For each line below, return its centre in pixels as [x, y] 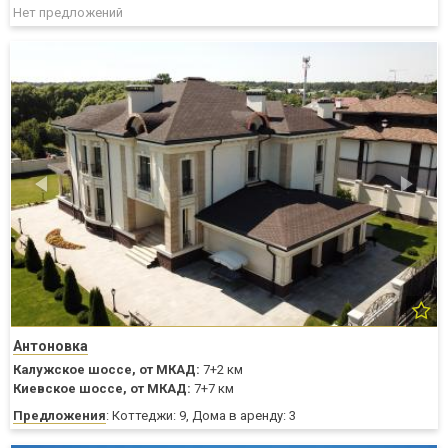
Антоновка [50, 345]
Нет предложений [68, 12]
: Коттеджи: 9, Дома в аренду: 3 [201, 415]
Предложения [59, 415]
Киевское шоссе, [70, 388]
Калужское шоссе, [74, 369]
